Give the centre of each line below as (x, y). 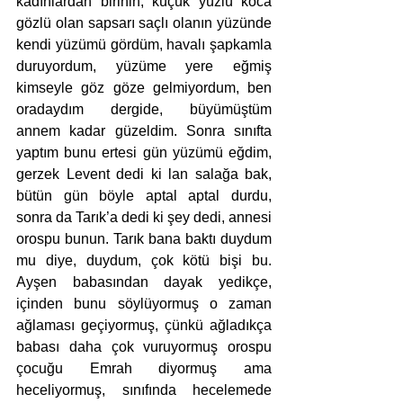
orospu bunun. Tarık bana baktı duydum (144, 239)
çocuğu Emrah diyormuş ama (144, 369)
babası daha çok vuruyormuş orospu (144, 347)
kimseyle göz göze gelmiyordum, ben (144, 88)
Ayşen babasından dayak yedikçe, (144, 282)
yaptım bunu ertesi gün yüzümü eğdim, (144, 153)
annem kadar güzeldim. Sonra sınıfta (144, 131)
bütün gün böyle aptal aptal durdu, (144, 196)
